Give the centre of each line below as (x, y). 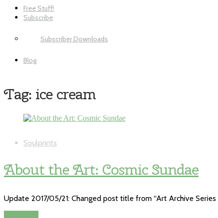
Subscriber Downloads (74, 39)
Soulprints (40, 143)
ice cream (66, 94)
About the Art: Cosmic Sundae (101, 169)
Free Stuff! (39, 8)
